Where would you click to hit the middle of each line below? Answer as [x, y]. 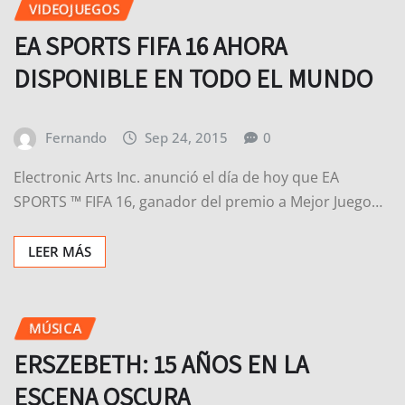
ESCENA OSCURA [102, 338]
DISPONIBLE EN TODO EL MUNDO [193, 20]
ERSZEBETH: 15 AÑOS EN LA [161, 306]
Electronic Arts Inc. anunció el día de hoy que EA [176, 119]
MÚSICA [55, 270]
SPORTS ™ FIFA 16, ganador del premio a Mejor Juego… [198, 143]
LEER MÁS [60, 193]
